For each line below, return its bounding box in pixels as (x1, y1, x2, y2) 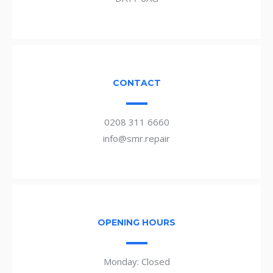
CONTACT (112, 77, 161, 88)
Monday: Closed (103, 255, 170, 268)
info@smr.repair (103, 132, 170, 144)
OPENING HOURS (97, 217, 175, 228)
